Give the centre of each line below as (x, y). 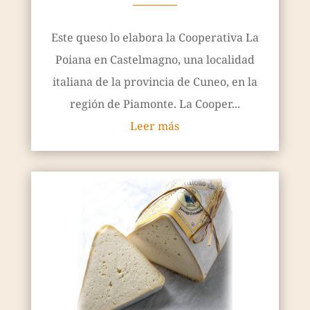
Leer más (155, 126)
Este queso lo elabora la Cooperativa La (155, 37)
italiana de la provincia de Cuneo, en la (155, 81)
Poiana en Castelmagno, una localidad (155, 59)
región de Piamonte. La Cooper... (155, 103)
